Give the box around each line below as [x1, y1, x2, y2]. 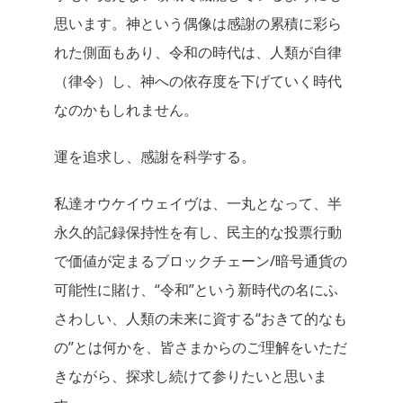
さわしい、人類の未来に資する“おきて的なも [54, 309, 347, 329]
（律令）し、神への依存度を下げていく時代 [54, 71, 342, 92]
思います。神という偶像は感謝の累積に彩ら [54, 13, 342, 34]
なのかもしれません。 [54, 100, 198, 121]
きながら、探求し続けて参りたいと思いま [54, 366, 327, 387]
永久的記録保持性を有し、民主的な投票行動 [54, 222, 342, 243]
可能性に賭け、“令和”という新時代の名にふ [54, 280, 338, 300]
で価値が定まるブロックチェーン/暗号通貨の [54, 251, 347, 272]
